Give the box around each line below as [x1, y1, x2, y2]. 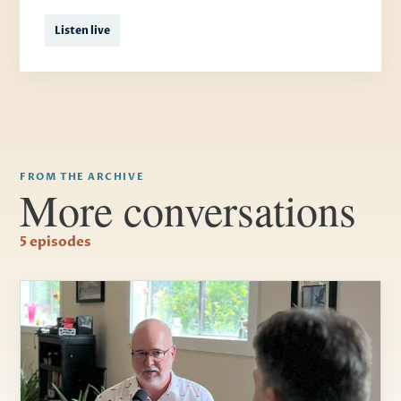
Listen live [55, 23, 111, 38]
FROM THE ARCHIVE [20, 170, 145, 184]
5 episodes [20, 233, 92, 252]
